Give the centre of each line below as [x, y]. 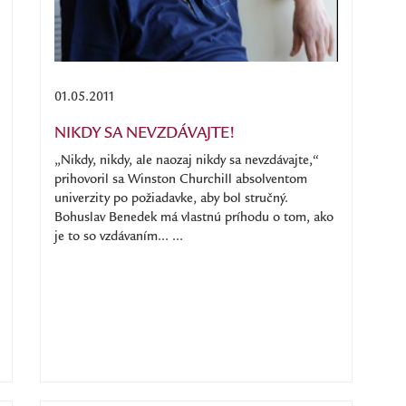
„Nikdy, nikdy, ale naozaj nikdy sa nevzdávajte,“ [187, 161]
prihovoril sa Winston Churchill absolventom [181, 180]
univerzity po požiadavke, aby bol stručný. [171, 199]
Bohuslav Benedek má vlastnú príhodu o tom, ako [194, 218]
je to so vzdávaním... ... [119, 237]
